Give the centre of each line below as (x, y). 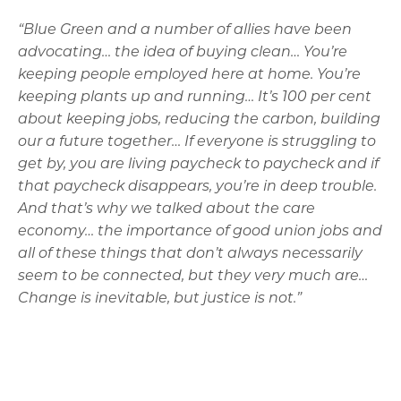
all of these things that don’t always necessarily (190, 255)
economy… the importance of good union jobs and (200, 232)
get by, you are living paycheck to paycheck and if (198, 165)
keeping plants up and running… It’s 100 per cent (195, 98)
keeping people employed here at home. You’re (189, 76)
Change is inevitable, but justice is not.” (160, 299)
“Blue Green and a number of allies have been (185, 31)
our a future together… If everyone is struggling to (197, 143)
